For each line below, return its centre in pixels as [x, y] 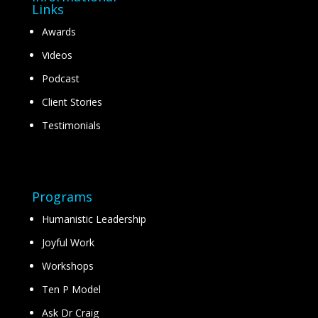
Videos [57, 55]
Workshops [67, 265]
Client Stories [72, 102]
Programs [62, 196]
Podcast [60, 78]
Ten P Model [71, 289]
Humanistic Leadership [94, 219]
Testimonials [71, 125]
